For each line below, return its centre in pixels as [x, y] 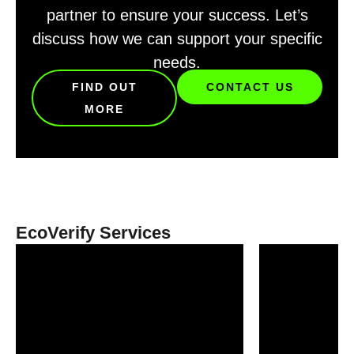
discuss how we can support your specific [177, 39]
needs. [177, 63]
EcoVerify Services [93, 233]
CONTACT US [250, 87]
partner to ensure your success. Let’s [177, 15]
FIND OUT [104, 87]
